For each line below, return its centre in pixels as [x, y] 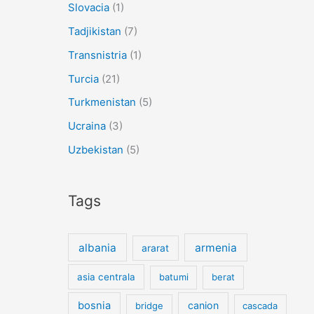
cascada [260, 306]
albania [97, 247]
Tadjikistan [94, 31]
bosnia [95, 306]
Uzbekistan [95, 149]
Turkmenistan [102, 102]
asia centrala [106, 277]
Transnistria [97, 55]
